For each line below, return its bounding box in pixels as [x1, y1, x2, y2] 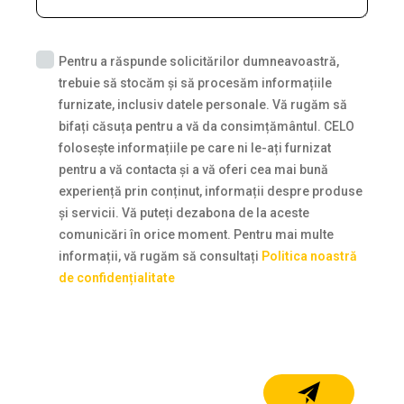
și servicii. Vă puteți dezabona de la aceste [59, 206, 309, 221]
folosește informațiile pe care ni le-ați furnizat [59, 141, 331, 156]
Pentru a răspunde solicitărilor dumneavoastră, [59, 54, 339, 69]
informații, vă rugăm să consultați [59, 249, 262, 264]
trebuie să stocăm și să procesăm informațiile [59, 76, 332, 91]
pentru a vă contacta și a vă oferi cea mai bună [59, 162, 328, 178]
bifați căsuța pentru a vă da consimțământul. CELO [59, 119, 354, 134]
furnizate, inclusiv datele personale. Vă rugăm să [59, 97, 347, 113]
